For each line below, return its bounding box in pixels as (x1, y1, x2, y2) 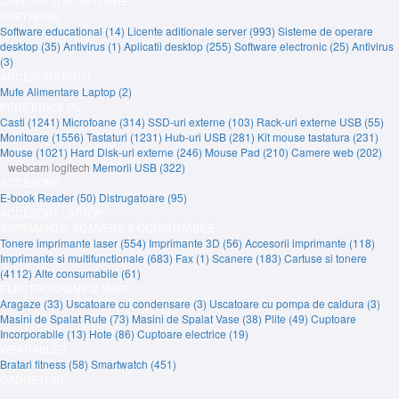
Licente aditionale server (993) (127, 23, 278, 38)
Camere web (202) (291, 144, 382, 159)
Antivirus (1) (63, 38, 124, 53)
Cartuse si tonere (284, 250, 367, 265)
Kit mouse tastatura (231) (257, 129, 379, 144)
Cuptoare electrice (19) (137, 326, 248, 341)
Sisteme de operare (278, 23, 373, 38)
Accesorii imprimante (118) (245, 235, 375, 250)
